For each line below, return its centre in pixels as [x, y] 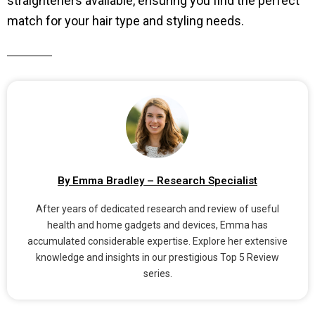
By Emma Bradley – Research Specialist [157, 181]
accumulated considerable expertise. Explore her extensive [157, 241]
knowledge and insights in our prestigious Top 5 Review [157, 257]
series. [157, 273]
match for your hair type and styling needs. [126, 21]
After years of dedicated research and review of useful [157, 208]
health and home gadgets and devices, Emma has [157, 225]
